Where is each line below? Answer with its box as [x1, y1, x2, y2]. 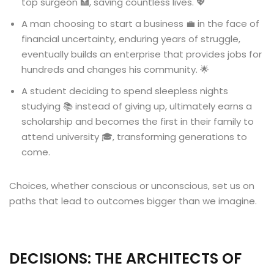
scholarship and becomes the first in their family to [21, 115, 254, 128]
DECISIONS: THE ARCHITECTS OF [9, 248, 242, 268]
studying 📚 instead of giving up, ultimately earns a [21, 100, 252, 113]
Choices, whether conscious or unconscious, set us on [9, 179, 254, 192]
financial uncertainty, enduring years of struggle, [21, 32, 240, 45]
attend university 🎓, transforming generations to [21, 130, 247, 143]
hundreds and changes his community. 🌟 [21, 63, 209, 76]
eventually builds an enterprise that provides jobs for [21, 48, 262, 61]
